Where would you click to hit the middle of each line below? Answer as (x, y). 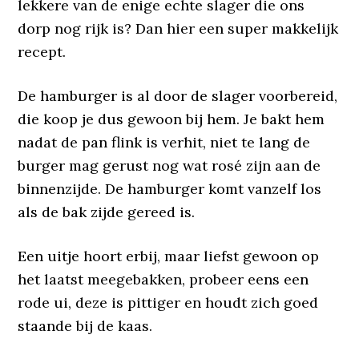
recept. (42, 52)
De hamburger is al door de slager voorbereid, (178, 96)
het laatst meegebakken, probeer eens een (163, 279)
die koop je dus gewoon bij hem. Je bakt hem (171, 119)
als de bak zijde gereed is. (107, 212)
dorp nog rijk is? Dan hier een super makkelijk (178, 28)
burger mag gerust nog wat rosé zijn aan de (169, 165)
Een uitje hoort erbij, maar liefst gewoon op (169, 256)
